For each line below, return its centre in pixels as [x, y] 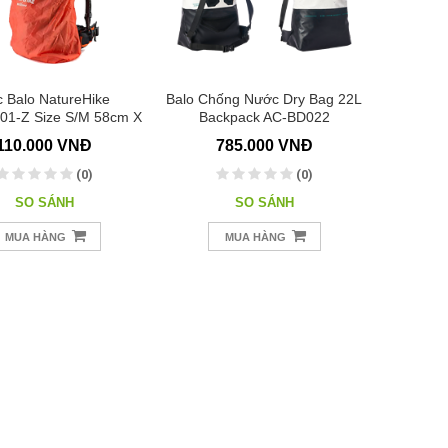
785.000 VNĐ [264, 145]
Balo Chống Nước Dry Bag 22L [264, 99]
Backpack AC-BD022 [264, 117]
